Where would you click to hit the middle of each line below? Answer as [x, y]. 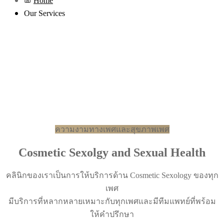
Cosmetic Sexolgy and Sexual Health [112, 152]
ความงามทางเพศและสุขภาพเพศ [112, 129]
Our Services [44, 13]
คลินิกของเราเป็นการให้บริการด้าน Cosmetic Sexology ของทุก [112, 175]
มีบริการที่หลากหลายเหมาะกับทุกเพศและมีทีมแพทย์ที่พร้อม [112, 201]
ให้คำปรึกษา [112, 214]
